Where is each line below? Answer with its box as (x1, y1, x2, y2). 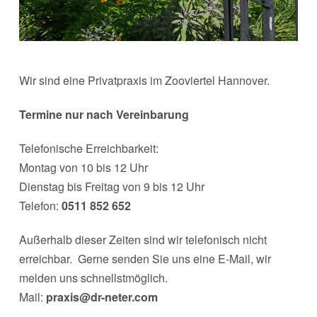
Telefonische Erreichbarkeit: (18, 139, 158, 156)
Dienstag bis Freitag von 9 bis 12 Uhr (18, 178, 204, 195)
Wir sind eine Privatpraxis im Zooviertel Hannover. (18, 71, 270, 88)
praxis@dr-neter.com (45, 288, 158, 305)
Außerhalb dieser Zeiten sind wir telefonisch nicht (18, 231, 267, 248)
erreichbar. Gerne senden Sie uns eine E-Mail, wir (18, 250, 271, 267)
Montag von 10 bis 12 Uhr (18, 158, 148, 175)
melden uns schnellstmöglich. (18, 269, 168, 286)
